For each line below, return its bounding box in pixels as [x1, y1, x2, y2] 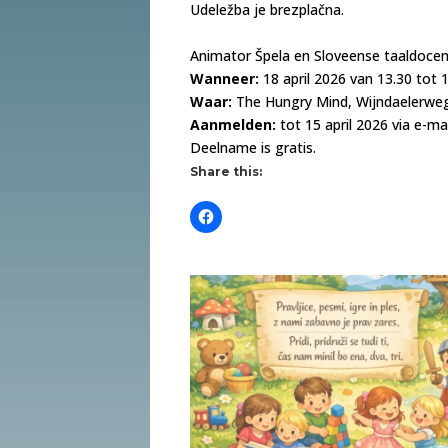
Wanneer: [190, 68, 260, 88]
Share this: [190, 163, 263, 179]
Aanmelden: [190, 114, 277, 134]
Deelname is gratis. [190, 137, 317, 157]
